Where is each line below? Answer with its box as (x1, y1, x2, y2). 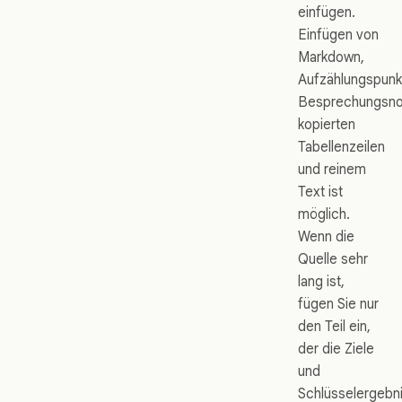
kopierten (298, 116, 355, 134)
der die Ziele (298, 340, 374, 358)
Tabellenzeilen (298, 138, 385, 156)
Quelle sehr (298, 250, 368, 268)
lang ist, (298, 273, 345, 291)
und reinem (298, 161, 366, 179)
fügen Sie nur (298, 295, 379, 313)
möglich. (298, 205, 350, 223)
